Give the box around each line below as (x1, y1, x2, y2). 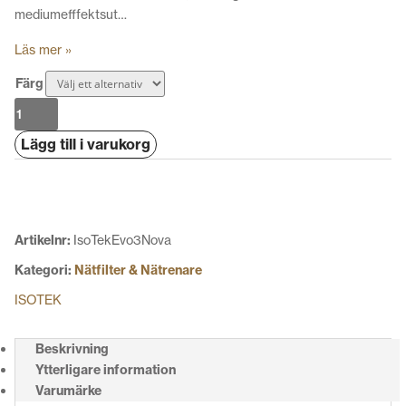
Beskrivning (35, 341, 109, 358)
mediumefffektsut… (14, 6, 127, 24)
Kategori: (14, 262, 74, 279)
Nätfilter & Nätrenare (74, 262, 202, 279)
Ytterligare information (35, 362, 176, 379)
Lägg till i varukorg (21, 135, 150, 154)
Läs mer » (14, 42, 72, 59)
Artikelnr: (14, 232, 73, 249)
